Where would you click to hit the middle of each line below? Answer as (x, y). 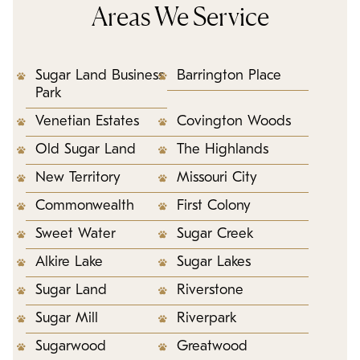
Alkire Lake (69, 262)
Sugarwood (71, 346)
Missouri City (217, 178)
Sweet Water (76, 234)
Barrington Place (229, 76)
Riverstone (210, 290)
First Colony (214, 206)
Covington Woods (234, 121)
